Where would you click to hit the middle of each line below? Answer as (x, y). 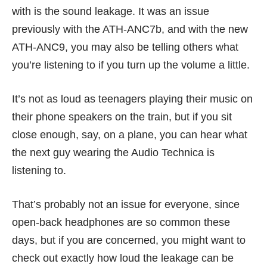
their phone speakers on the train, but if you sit (122, 117)
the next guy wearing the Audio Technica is (113, 153)
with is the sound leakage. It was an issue (111, 12)
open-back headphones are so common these (121, 223)
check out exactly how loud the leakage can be (123, 258)
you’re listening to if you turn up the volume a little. (131, 65)
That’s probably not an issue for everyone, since (126, 205)
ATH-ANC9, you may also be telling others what (125, 47)
